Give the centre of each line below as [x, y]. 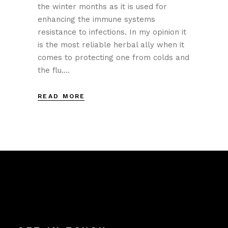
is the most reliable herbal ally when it [111, 45]
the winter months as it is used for [102, 7]
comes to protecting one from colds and [113, 58]
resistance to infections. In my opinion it [112, 32]
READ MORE [62, 96]
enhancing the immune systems [96, 19]
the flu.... [54, 70]
